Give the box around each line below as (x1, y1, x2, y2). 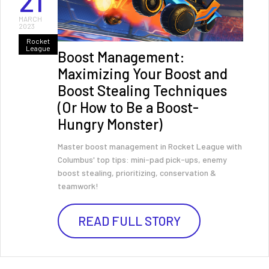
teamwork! (58, 181, 98, 191)
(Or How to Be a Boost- (58, 98, 199, 116)
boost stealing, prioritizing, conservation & (58, 168, 216, 178)
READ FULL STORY (77, 213, 181, 228)
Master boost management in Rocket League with (58, 141, 242, 151)
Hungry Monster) (58, 115, 162, 133)
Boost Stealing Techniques (58, 82, 227, 99)
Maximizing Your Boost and (58, 65, 228, 82)
